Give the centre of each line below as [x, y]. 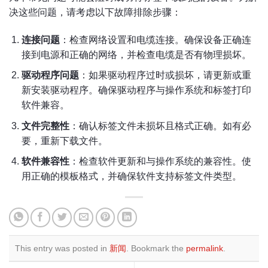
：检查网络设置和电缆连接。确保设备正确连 [155, 39]
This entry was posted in [62, 249]
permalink [205, 249]
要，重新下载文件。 [64, 141]
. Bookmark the [156, 249]
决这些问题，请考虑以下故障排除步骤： [95, 12]
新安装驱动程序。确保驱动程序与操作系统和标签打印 [136, 90]
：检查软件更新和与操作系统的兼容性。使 [160, 162]
